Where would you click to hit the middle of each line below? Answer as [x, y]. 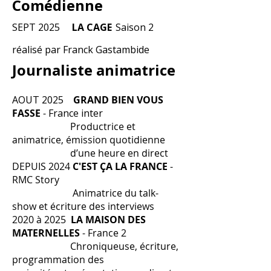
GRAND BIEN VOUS [118, 100]
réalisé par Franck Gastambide [82, 50]
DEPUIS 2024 [42, 166]
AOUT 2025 [39, 100]
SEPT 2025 [37, 27]
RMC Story [36, 180]
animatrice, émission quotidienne [95, 140]
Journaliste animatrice [94, 70]
